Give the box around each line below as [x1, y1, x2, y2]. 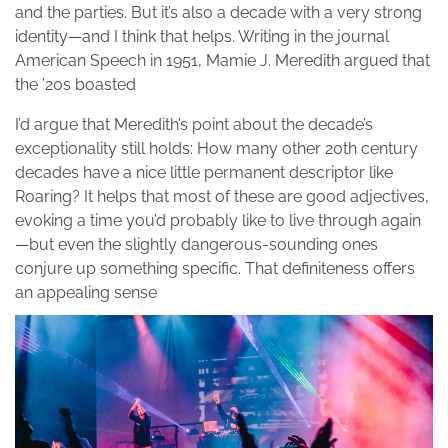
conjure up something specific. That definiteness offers [15, 259, 415, 279]
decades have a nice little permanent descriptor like [15, 163, 393, 183]
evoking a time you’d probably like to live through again [15, 211, 421, 231]
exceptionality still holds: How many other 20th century [15, 139, 418, 159]
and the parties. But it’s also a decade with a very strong [15, 3, 422, 23]
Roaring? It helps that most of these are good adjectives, [15, 187, 429, 207]
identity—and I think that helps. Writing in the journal [15, 27, 389, 47]
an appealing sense [15, 283, 157, 303]
